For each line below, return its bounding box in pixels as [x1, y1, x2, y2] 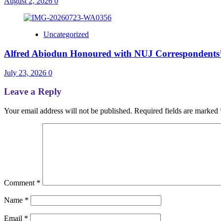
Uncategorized [43, 30, 89, 39]
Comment [4, 178, 37, 187]
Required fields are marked [134, 106, 220, 115]
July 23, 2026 [4, 68, 48, 77]
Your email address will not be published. [4, 106, 132, 115]
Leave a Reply [4, 86, 62, 97]
